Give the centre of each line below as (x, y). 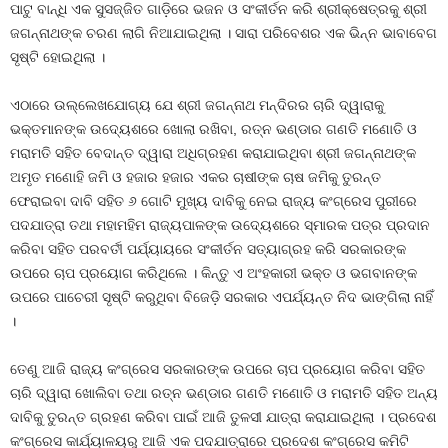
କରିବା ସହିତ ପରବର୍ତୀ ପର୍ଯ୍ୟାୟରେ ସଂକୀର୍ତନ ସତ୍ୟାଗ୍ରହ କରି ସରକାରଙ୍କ (208, 249)
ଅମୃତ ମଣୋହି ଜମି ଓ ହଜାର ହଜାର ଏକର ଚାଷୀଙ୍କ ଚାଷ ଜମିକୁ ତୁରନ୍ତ (195, 177)
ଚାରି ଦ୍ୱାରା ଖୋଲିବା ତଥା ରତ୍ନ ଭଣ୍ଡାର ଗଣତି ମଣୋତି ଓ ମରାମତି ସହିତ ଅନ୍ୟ (224, 393)
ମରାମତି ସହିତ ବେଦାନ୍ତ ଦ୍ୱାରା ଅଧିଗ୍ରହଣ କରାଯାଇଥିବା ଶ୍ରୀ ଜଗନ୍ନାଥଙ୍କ (213, 153)
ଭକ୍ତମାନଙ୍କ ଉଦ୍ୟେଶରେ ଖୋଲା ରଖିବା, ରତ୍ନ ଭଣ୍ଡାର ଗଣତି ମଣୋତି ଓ (213, 129)
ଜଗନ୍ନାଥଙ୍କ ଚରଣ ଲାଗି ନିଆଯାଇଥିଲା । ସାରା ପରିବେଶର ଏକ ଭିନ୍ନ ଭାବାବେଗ (223, 33)
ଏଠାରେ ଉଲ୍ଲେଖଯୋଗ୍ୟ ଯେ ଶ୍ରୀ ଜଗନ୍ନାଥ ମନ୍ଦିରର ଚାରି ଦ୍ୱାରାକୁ (197, 105)
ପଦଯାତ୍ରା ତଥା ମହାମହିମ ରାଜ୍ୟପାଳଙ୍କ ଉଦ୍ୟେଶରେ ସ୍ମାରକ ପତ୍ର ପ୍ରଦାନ (220, 225)
